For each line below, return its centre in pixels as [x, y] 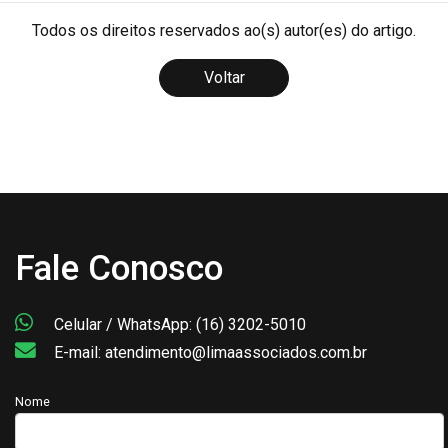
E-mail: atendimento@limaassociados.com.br [208, 352]
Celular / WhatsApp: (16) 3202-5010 [178, 324]
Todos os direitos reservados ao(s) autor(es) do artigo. [224, 30]
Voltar [224, 77]
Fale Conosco [119, 267]
